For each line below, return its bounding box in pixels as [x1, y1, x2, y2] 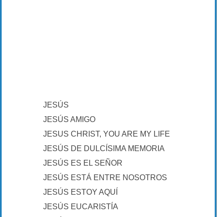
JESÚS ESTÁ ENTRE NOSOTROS [43, 173, 167, 182]
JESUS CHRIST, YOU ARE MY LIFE [43, 130, 170, 138]
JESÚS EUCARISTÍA [43, 202, 118, 211]
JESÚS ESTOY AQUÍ [43, 188, 118, 196]
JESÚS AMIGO [43, 115, 95, 124]
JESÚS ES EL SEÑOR [43, 159, 123, 167]
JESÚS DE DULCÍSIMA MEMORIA [43, 144, 165, 153]
